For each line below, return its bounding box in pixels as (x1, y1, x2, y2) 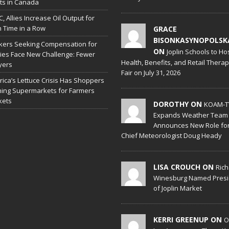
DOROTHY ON (153, 99, 204, 109)
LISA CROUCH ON (153, 162, 216, 172)
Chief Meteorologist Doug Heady (121, 131, 222, 140)
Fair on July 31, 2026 (121, 68, 180, 77)
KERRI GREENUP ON (153, 215, 224, 224)
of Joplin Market (153, 184, 202, 193)
